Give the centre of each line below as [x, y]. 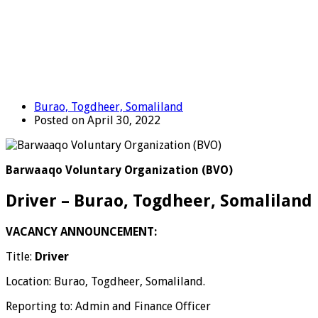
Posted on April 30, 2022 [97, 120]
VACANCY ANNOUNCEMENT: [81, 231]
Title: [20, 256]
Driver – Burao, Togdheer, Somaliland [159, 201]
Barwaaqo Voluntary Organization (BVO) [119, 170]
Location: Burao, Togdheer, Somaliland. [105, 281]
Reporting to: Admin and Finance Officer [108, 306]
